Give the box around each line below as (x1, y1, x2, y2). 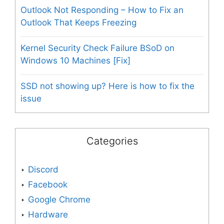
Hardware (28, 209, 68, 220)
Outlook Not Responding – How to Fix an (20, 5, 183, 15)
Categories (86, 135, 138, 147)
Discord (28, 164, 58, 175)
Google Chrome (28, 194, 90, 205)
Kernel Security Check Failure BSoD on (20, 43, 174, 53)
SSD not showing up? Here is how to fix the (20, 81, 194, 91)
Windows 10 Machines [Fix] (20, 55, 130, 66)
